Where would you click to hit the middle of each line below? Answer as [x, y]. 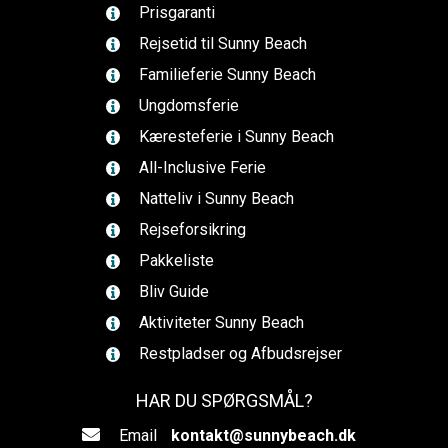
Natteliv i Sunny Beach [214, 198]
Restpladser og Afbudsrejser [238, 353]
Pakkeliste [174, 260]
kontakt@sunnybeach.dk [263, 435]
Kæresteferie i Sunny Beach [234, 136]
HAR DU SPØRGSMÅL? [224, 400]
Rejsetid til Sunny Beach [221, 43]
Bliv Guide [172, 291]
